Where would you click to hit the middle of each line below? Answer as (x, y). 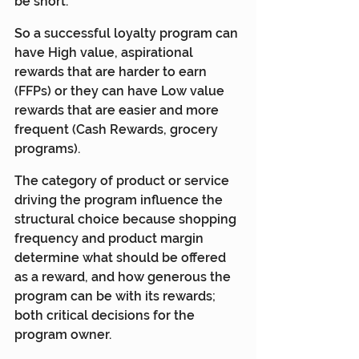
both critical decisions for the (106, 315)
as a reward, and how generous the (124, 276)
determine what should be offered (122, 257)
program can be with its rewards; (117, 296)
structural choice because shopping (127, 219)
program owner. (63, 334)
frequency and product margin (111, 238)
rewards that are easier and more (118, 110)
